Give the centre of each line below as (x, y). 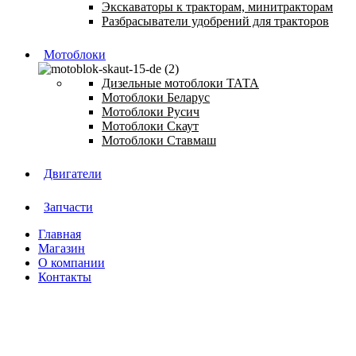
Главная (60, 234)
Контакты (65, 277)
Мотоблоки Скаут (150, 126)
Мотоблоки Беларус (156, 97)
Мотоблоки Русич (151, 111)
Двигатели (73, 173)
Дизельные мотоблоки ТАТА (180, 83)
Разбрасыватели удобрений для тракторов (215, 21)
